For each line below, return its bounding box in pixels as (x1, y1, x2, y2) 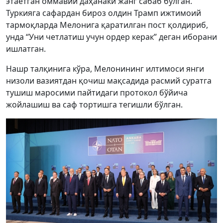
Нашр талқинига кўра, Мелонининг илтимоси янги (6, 63, 204, 74)
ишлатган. (6, 43, 46, 54)
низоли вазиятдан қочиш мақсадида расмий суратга (6, 75, 212, 86)
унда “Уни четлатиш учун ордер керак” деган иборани (6, 31, 217, 42)
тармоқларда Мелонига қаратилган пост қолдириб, (6, 19, 208, 30)
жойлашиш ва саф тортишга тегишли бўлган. (6, 99, 183, 110)
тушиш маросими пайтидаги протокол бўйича (6, 87, 188, 98)
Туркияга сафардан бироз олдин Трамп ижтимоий (6, 7, 201, 18)
